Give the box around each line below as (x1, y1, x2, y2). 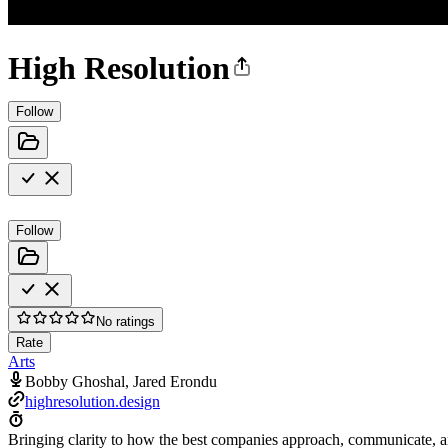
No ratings (96, 313, 155, 329)
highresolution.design (25, 392, 160, 410)
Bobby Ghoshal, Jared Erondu (25, 372, 217, 390)
